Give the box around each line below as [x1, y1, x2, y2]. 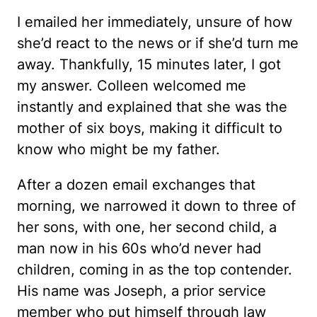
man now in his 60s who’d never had [17, 240, 261, 257]
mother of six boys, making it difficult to [17, 120, 282, 137]
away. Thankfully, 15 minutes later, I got [17, 56, 281, 73]
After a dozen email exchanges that [17, 176, 255, 193]
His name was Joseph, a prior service [17, 282, 266, 299]
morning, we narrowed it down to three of [17, 197, 296, 214]
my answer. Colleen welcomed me [17, 77, 246, 94]
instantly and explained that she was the [17, 98, 287, 115]
